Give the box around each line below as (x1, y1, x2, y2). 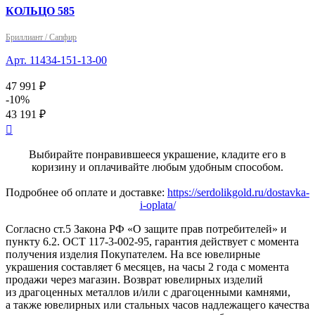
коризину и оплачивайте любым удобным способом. (32, 161, 283, 174)
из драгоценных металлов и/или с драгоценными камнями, (6, 286, 290, 299)
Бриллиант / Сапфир (6, 32, 77, 43)
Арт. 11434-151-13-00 (6, 54, 107, 67)
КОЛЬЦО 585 (6, 5, 75, 18)
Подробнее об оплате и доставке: (6, 186, 167, 199)
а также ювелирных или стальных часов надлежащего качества (6, 299, 309, 311)
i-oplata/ (139, 199, 176, 212)
